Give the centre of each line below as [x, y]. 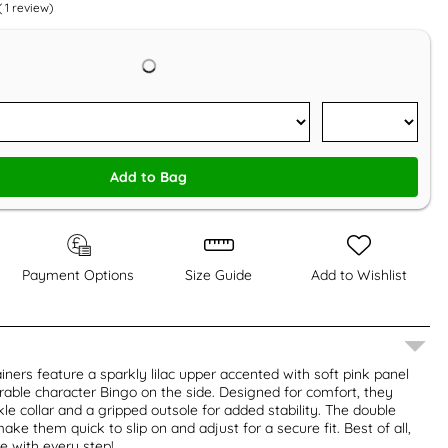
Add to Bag [149, 176]
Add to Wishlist [359, 274]
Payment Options [78, 274]
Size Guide [219, 274]
